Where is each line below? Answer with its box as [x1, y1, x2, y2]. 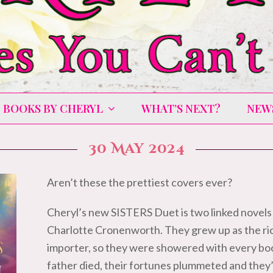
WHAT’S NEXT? [141, 101, 221, 116]
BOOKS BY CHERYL [3, 101, 105, 116]
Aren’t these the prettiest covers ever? [47, 175, 233, 189]
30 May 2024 [88, 140, 185, 158]
